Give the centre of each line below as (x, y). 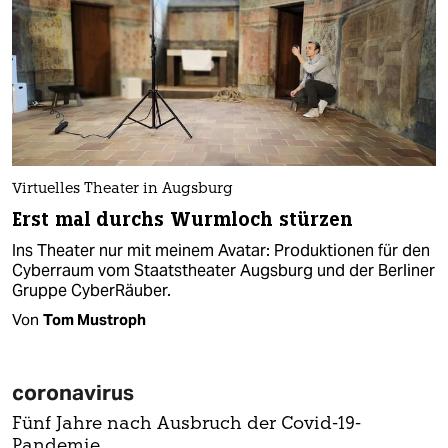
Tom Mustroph (94, 319)
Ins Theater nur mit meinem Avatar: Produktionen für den (221, 250)
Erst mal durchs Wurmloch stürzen (183, 219)
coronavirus (73, 392)
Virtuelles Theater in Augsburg (122, 189)
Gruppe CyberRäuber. (91, 290)
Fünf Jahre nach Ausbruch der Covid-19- (186, 424)
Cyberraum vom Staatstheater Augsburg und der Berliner (223, 270)
